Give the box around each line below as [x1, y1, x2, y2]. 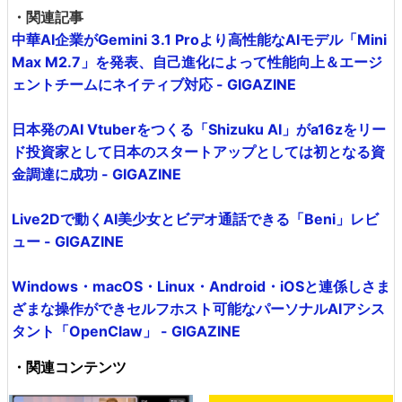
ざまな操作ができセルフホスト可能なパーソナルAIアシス [12, 299, 385, 318]
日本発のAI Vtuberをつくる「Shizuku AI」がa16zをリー [12, 119, 386, 138]
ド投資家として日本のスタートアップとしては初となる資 [12, 142, 385, 161]
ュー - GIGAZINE [12, 232, 124, 250]
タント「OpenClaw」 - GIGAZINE [12, 321, 240, 340]
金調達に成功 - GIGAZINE [12, 164, 181, 183]
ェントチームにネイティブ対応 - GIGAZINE [12, 74, 296, 93]
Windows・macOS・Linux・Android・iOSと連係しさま [12, 276, 390, 295]
